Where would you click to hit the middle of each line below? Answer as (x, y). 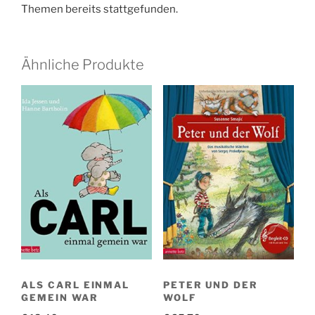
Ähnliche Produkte (83, 64)
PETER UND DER (211, 284)
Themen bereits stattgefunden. (99, 9)
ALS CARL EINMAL (76, 284)
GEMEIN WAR (60, 297)
